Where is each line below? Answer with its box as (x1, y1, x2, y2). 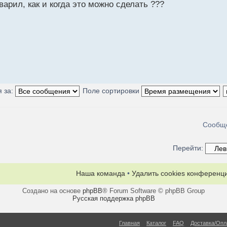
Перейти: (173, 143, 203, 152)
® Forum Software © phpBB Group (102, 186, 205, 195)
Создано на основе (22, 186, 83, 195)
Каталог (146, 219, 166, 226)
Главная (119, 219, 140, 226)
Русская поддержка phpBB (72, 194, 155, 202)
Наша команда (76, 169, 125, 177)
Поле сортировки (82, 87, 141, 95)
